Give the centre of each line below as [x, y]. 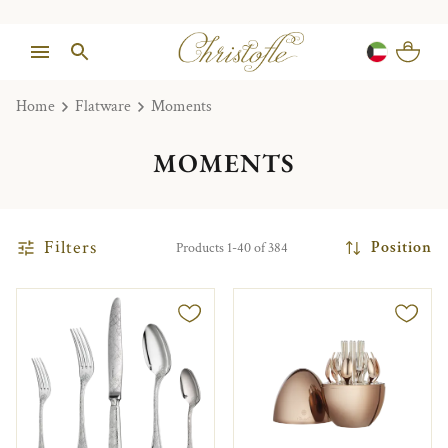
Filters [70, 247]
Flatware [103, 106]
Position [401, 248]
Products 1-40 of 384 [232, 247]
